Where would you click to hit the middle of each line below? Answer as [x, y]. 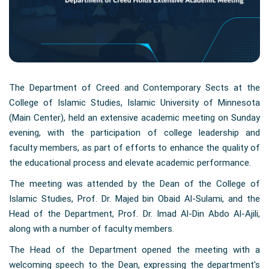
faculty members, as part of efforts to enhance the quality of [134, 148]
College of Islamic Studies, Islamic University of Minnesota [134, 103]
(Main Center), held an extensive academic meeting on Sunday [134, 118]
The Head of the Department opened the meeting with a [134, 250]
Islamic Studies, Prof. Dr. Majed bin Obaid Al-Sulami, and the [134, 199]
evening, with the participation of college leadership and [134, 133]
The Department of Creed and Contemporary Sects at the [134, 88]
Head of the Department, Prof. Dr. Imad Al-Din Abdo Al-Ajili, [134, 214]
